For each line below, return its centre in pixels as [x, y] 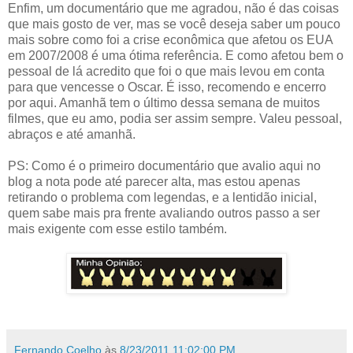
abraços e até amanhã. [72, 134]
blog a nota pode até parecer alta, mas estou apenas [154, 181]
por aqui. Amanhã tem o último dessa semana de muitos [164, 102]
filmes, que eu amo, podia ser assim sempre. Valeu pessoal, [175, 118]
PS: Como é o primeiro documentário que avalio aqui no [164, 165]
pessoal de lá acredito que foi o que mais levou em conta [166, 71]
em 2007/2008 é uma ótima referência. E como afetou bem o [176, 55]
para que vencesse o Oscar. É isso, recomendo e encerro [167, 87]
